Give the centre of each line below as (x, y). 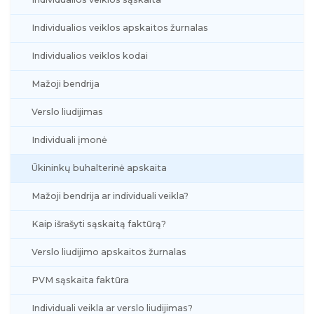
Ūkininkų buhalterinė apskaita (99, 168)
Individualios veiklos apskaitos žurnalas (120, 27)
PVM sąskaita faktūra (80, 280)
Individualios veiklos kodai (90, 55)
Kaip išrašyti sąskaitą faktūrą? (99, 224)
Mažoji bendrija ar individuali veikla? (110, 196)
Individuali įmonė (69, 139)
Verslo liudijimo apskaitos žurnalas (109, 252)
